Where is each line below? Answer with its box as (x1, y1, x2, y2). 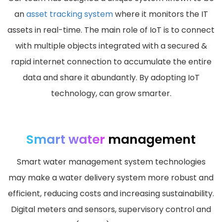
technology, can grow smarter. (51, 88, 171, 100)
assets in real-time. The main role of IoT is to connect (7, 24, 215, 36)
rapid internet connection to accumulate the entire (10, 56, 212, 68)
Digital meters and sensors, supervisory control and (11, 204, 211, 216)
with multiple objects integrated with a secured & (15, 40, 207, 52)
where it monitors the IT (112, 8, 208, 20)
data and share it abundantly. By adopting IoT (22, 72, 200, 84)
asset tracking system (26, 8, 113, 20)
